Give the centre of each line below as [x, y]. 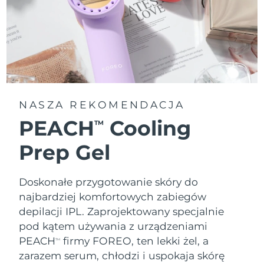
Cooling [148, 128]
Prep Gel [65, 152]
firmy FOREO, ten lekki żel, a [135, 240]
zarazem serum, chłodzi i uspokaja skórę [122, 255]
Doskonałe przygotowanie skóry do [109, 181]
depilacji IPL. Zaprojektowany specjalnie [122, 211]
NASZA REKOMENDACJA [102, 104]
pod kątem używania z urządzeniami [113, 226]
